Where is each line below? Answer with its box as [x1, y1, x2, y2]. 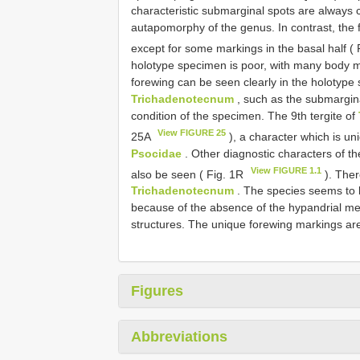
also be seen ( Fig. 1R [131, 167, 247, 181]
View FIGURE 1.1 [251, 165, 322, 175]
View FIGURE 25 [157, 127, 227, 137]
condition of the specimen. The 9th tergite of [131, 108, 358, 122]
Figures [131, 283, 183, 300]
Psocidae [131, 146, 182, 160]
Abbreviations [131, 329, 227, 346]
